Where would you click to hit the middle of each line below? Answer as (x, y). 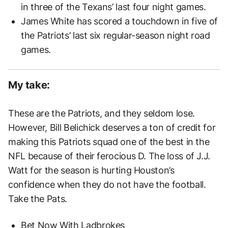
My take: (29, 85)
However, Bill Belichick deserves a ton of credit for (112, 128)
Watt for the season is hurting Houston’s (91, 170)
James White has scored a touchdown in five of (119, 21)
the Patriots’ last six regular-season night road (116, 36)
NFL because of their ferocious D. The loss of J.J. (109, 156)
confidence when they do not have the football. (107, 185)
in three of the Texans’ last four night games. (113, 7)
